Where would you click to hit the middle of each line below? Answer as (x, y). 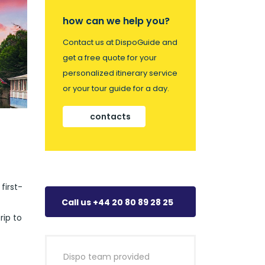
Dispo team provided (106, 257)
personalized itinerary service (120, 73)
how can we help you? (116, 21)
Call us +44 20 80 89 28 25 (117, 202)
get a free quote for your (110, 58)
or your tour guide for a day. (116, 88)
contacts (110, 117)
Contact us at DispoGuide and (120, 42)
